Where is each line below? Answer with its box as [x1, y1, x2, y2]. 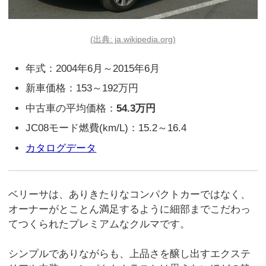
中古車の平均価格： [26, 102, 117, 114]
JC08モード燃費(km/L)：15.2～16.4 [26, 122, 187, 134]
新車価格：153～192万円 [26, 83, 139, 94]
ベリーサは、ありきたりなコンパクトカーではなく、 [8, 188, 251, 200]
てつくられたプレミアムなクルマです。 [8, 218, 191, 230]
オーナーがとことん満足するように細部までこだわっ [8, 203, 251, 215]
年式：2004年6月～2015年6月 [26, 62, 160, 74]
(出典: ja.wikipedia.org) [90, 35, 176, 45]
